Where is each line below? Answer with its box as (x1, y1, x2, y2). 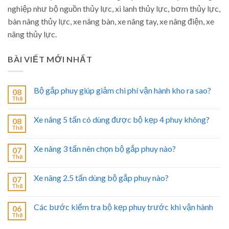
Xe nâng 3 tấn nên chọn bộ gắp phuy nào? (34, 144, 176, 154)
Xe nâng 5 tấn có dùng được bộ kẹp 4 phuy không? (34, 114, 210, 125)
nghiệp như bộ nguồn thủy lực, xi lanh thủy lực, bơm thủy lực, (8, 3, 220, 13)
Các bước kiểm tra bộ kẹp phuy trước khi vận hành (34, 202, 213, 212)
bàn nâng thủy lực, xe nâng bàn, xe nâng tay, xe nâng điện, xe (8, 16, 214, 26)
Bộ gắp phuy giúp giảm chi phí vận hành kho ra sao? (34, 85, 211, 96)
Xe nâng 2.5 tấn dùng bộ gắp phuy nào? (34, 173, 169, 183)
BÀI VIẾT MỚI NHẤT (8, 54, 93, 64)
